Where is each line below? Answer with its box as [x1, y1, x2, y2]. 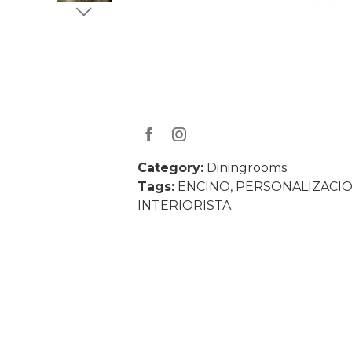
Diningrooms [203, 159, 287, 175]
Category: [137, 159, 203, 175]
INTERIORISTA [137, 197, 231, 213]
